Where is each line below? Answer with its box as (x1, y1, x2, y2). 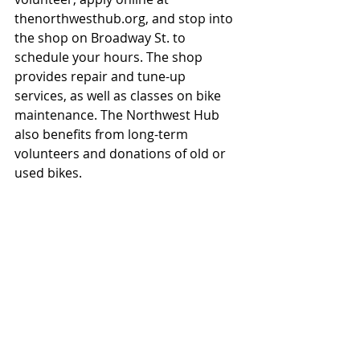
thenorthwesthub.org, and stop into (14, 10, 236, 27)
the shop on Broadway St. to (14, 29, 189, 47)
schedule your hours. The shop (14, 48, 206, 66)
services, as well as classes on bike (14, 87, 224, 104)
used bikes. (14, 164, 82, 182)
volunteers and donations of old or (14, 145, 229, 162)
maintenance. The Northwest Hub (14, 106, 223, 124)
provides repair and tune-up (14, 67, 189, 85)
